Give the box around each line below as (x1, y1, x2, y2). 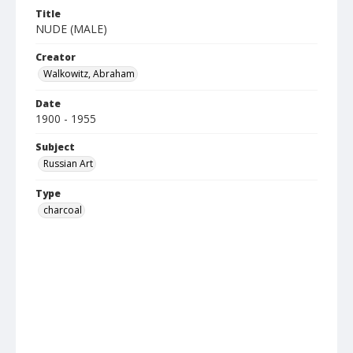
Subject (35, 140, 75, 154)
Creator (35, 50, 76, 64)
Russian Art (43, 157, 93, 170)
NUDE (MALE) (35, 21, 107, 36)
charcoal (43, 203, 82, 217)
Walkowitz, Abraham (43, 67, 135, 80)
